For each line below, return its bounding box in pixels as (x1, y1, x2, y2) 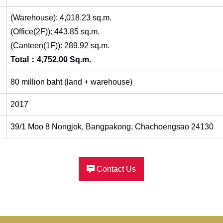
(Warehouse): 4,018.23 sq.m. (10, 13, 111, 22)
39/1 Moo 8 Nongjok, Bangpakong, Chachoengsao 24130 (10, 122, 214, 131)
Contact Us (95, 164, 136, 173)
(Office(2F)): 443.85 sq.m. (10, 27, 100, 36)
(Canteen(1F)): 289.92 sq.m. (10, 41, 110, 50)
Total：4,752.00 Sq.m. (10, 55, 91, 64)
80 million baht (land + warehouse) (10, 77, 132, 86)
